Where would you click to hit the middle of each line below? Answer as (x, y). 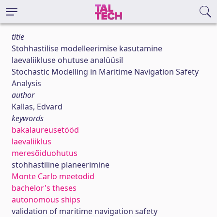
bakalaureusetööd (45, 130)
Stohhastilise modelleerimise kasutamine (87, 48)
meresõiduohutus (45, 153)
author (23, 95)
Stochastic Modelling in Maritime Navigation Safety (105, 72)
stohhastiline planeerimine (61, 165)
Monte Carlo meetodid (53, 176)
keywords (28, 118)
